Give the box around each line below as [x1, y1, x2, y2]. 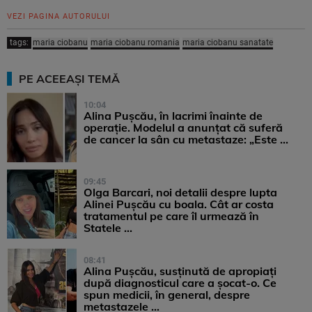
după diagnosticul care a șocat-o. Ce [84, 276, 276, 290]
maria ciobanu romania [91, 38, 180, 48]
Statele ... [84, 221, 132, 235]
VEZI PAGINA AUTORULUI [7, 12, 110, 22]
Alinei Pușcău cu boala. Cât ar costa [84, 197, 274, 212]
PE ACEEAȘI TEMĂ [19, 72, 120, 86]
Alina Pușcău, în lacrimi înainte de [84, 109, 263, 123]
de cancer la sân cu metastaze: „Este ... [84, 132, 288, 147]
